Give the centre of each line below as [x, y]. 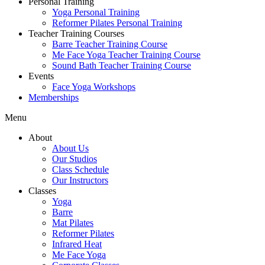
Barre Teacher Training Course [110, 44]
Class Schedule [80, 169]
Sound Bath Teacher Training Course [122, 65]
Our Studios [75, 159]
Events [41, 76]
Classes [42, 191]
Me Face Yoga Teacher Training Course [126, 55]
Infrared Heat [77, 244]
